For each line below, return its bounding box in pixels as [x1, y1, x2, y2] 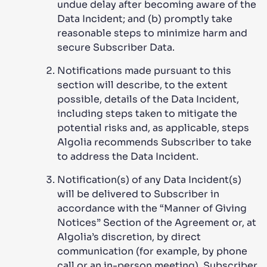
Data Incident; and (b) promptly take [57, 13, 232, 25]
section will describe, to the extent [57, 79, 228, 91]
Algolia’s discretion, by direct [57, 231, 201, 243]
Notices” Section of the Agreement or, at [57, 216, 256, 229]
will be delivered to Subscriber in [57, 188, 219, 200]
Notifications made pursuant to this [57, 64, 231, 77]
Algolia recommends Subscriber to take [57, 136, 252, 148]
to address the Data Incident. [57, 150, 198, 163]
